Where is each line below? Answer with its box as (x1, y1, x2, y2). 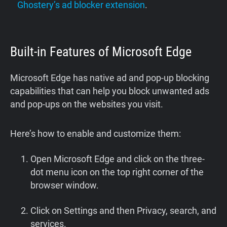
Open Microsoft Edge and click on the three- (30, 154, 205, 165)
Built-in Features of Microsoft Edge (10, 44, 192, 60)
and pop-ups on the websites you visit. (10, 99, 163, 110)
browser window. (30, 180, 99, 191)
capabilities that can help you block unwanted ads (10, 86, 209, 97)
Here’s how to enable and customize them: (10, 128, 181, 139)
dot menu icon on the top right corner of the (30, 167, 204, 178)
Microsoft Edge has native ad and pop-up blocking (10, 72, 209, 84)
